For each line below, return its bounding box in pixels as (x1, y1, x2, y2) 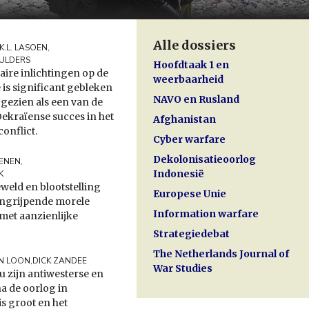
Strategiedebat (153, 228, 230, 241)
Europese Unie (153, 188, 226, 201)
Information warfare (153, 208, 259, 221)
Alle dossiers (153, 37, 236, 54)
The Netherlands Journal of (153, 248, 289, 261)
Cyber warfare (153, 133, 226, 146)
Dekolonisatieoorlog (153, 153, 256, 166)
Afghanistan (153, 113, 216, 126)
